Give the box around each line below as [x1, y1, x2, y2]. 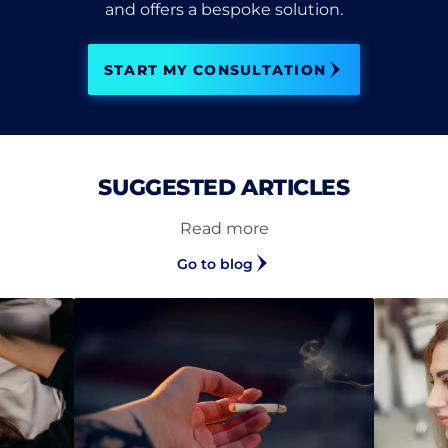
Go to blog [177, 254, 253, 274]
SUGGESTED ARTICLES [98, 174, 350, 202]
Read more [179, 217, 269, 239]
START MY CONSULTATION [104, 60, 326, 79]
